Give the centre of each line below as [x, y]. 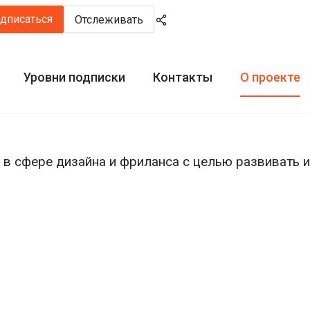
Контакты [183, 77]
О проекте [270, 77]
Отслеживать [109, 19]
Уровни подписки [74, 77]
